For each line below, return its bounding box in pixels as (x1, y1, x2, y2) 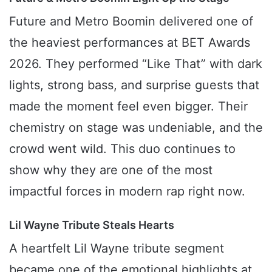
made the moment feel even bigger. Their (9, 99, 248, 114)
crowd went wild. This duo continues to (9, 141, 236, 157)
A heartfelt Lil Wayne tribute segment (9, 241, 224, 256)
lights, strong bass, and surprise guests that (9, 78, 259, 93)
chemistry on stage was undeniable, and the (9, 120, 263, 135)
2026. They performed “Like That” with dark (9, 56, 262, 72)
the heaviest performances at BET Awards (9, 35, 250, 50)
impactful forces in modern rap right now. (9, 184, 245, 199)
